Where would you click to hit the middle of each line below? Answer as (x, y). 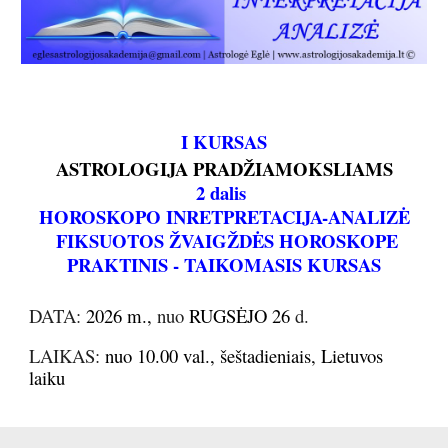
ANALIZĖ (368, 216)
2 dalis (224, 192)
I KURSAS (224, 141)
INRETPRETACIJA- (244, 216)
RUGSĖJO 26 (240, 315)
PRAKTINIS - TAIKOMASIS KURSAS (224, 264)
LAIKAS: (67, 355)
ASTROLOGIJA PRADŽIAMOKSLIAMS (224, 168)
